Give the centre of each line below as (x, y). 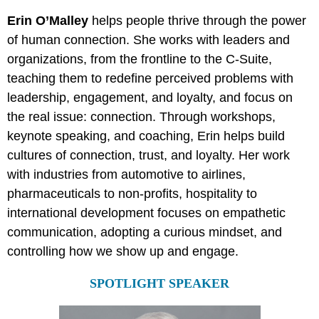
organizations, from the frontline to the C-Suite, (140, 59)
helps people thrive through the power (197, 21)
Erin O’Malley (48, 21)
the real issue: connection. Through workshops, (141, 117)
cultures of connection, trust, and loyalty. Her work (148, 156)
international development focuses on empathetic (146, 213)
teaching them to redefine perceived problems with (150, 79)
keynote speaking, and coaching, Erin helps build (146, 136)
